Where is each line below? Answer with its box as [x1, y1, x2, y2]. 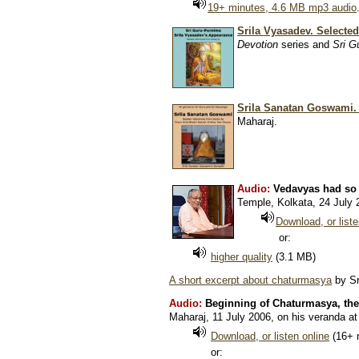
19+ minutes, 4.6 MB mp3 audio [208, 2, 357, 14]
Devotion [237, 38, 278, 50]
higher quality [211, 251, 272, 263]
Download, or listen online [211, 330, 329, 342]
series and [278, 38, 333, 50]
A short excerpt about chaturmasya [169, 274, 332, 286]
